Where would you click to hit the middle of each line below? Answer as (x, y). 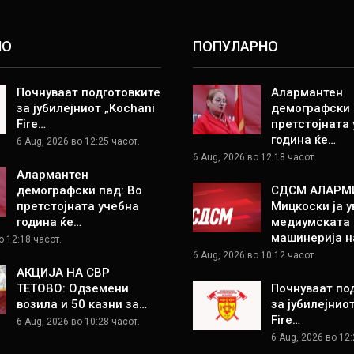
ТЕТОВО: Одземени (72, 288)
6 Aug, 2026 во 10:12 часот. (254, 255)
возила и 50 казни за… (81, 304)
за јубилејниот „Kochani (85, 108)
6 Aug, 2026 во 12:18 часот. (254, 157)
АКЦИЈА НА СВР (63, 272)
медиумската (311, 222)
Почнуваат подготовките (88, 92)
